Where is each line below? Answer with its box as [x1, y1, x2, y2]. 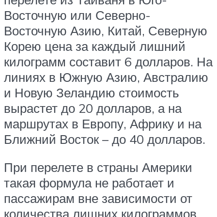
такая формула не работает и [4, 174, 174, 190]
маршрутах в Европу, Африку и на [4, 116, 201, 132]
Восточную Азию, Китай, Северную [4, 23, 207, 39]
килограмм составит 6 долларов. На [4, 54, 213, 70]
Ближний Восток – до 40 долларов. [4, 131, 205, 147]
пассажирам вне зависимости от [4, 190, 192, 206]
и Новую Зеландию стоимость [4, 85, 179, 101]
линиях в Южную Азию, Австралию [4, 69, 208, 85]
